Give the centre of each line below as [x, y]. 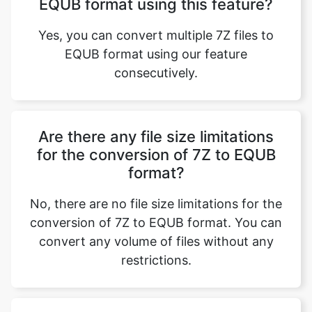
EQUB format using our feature [156, 46]
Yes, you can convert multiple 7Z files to [156, 28]
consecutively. [156, 65]
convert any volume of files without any [156, 234]
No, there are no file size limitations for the [156, 196]
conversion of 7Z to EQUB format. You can [156, 215]
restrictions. [156, 252]
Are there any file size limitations [156, 129]
